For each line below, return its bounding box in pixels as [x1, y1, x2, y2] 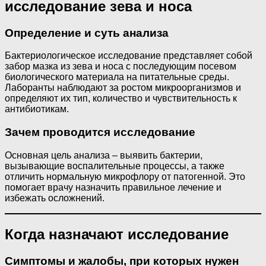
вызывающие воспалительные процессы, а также [5, 160, 224, 171]
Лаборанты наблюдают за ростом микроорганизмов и [5, 83, 241, 93]
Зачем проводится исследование [5, 126, 195, 139]
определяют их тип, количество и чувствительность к [5, 93, 237, 104]
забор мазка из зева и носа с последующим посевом [5, 61, 236, 72]
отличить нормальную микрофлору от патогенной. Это [5, 171, 245, 182]
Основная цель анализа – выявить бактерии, [5, 150, 202, 160]
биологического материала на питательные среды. [5, 72, 229, 83]
